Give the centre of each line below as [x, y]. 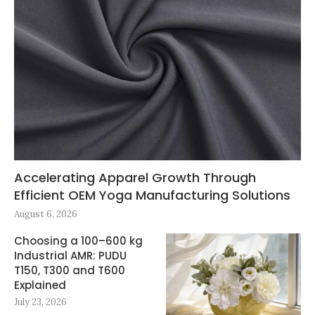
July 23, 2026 [40, 302]
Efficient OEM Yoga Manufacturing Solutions [152, 195]
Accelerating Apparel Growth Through [135, 177]
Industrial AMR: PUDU [70, 255]
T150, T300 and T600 [70, 270]
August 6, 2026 [46, 214]
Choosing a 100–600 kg [78, 240]
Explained [40, 285]
